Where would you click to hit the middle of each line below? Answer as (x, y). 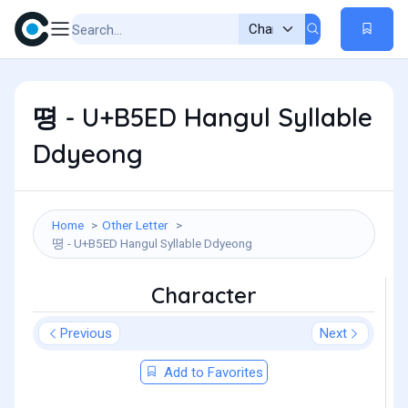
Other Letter (135, 225)
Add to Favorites (211, 372)
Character (204, 295)
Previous (86, 333)
